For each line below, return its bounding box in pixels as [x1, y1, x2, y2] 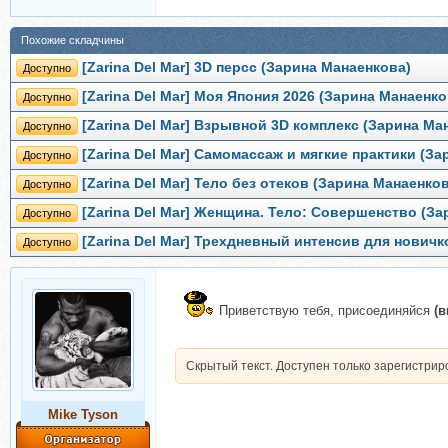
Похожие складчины [21, 34, 124, 47]
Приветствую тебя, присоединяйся [219, 303, 434, 319]
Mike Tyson [48, 407, 118, 423]
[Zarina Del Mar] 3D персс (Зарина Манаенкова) [82, 60, 411, 76]
